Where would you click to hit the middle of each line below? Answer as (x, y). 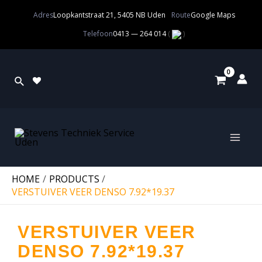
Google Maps (213, 15)
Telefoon (98, 34)
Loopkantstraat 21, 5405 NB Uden (109, 15)
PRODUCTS (74, 179)
